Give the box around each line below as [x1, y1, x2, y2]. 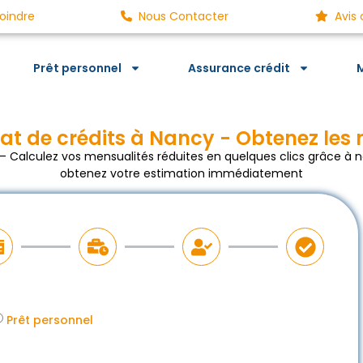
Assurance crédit [187, 60, 290, 76]
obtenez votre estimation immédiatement [60, 165, 303, 181]
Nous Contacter [139, 8, 229, 24]
